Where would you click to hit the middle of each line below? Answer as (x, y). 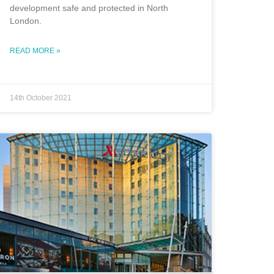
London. (26, 20)
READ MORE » (35, 50)
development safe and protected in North (89, 8)
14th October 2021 (41, 98)
